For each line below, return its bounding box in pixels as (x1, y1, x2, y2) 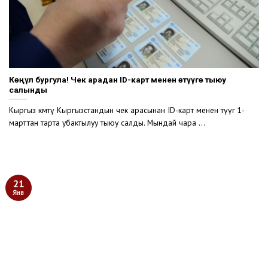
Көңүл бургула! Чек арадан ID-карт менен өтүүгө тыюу (9, 74, 226, 84)
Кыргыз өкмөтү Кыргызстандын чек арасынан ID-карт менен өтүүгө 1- (9, 105, 245, 116)
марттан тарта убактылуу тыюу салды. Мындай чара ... (9, 117, 205, 129)
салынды (9, 84, 47, 95)
